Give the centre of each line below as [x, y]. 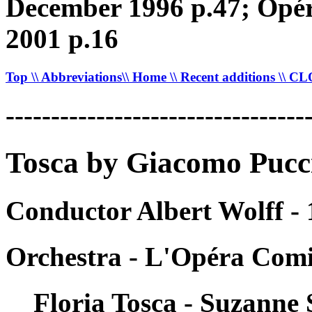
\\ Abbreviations [77, 77]
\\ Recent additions [224, 77]
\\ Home [146, 77]
